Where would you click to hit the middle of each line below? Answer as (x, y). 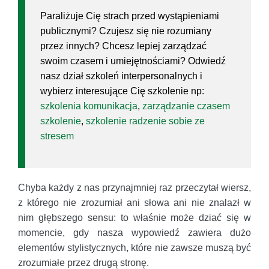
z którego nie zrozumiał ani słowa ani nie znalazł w (134, 203)
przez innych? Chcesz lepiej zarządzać (123, 46)
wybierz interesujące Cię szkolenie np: (122, 91)
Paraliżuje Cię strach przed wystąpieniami (130, 16)
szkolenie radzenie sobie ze (145, 121)
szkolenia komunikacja (89, 106)
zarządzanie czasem (186, 106)
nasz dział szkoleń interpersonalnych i (121, 76)
